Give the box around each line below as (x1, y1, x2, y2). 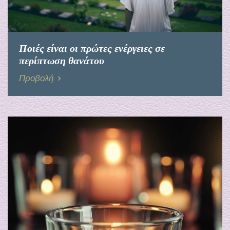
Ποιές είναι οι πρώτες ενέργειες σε (19, 40, 165, 54)
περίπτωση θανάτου (19, 52, 104, 67)
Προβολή (19, 72, 53, 83)
